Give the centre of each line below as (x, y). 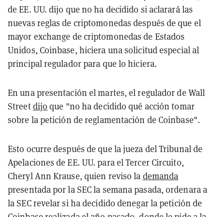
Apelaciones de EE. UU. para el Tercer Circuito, (96, 162)
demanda (161, 176)
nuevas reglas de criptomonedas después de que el (104, 23)
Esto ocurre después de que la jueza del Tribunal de (105, 148)
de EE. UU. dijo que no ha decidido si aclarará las (101, 9)
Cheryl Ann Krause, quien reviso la (75, 176)
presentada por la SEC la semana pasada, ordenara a (108, 189)
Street (20, 106)
